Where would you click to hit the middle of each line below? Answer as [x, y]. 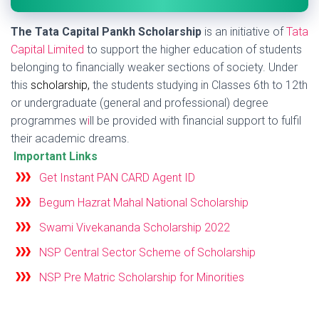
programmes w [49, 121]
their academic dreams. [70, 139]
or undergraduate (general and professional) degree [140, 103]
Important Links [54, 157]
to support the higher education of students [193, 50]
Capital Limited [47, 50]
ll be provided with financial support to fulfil [195, 121]
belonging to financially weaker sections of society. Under [154, 68]
